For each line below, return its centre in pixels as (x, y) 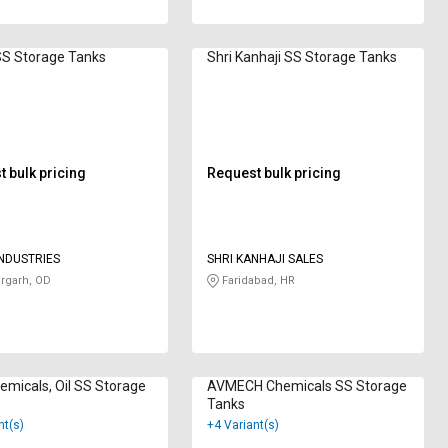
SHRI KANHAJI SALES (265, 259)
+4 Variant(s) (243, 425)
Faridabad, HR (257, 281)
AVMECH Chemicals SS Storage (307, 386)
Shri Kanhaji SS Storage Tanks (302, 57)
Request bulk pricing (274, 173)
